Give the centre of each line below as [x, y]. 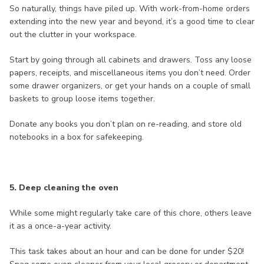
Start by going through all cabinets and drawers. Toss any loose [131, 60]
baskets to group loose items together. [82, 99]
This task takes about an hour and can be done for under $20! [127, 252]
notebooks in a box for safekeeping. [77, 137]
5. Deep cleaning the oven [64, 188]
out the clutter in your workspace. [73, 35]
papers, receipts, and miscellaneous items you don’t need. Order [130, 73]
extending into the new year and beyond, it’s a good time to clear [132, 22]
